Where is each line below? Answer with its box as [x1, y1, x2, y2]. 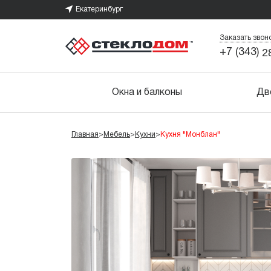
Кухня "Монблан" [160, 131, 220, 138]
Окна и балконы [111, 88, 182, 97]
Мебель [103, 131, 130, 138]
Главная [71, 131, 99, 138]
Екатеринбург [76, 6, 123, 13]
